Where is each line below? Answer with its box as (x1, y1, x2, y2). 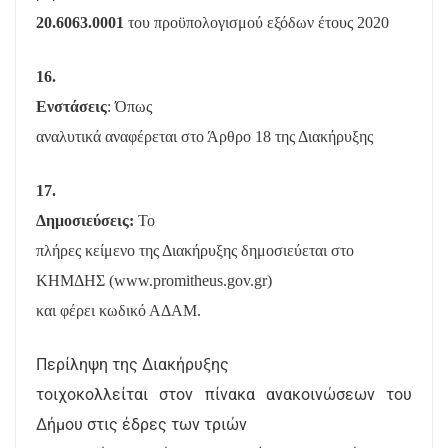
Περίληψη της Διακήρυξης (36, 355, 229, 374)
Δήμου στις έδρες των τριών (36, 415, 247, 434)
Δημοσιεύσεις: (36, 212, 138, 229)
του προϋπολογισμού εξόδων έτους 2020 (128, 14, 389, 31)
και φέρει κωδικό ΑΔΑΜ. (36, 302, 201, 319)
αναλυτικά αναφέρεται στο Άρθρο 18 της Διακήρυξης (36, 128, 373, 145)
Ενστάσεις (36, 98, 107, 115)
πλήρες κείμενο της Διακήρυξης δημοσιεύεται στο (36, 242, 354, 259)
